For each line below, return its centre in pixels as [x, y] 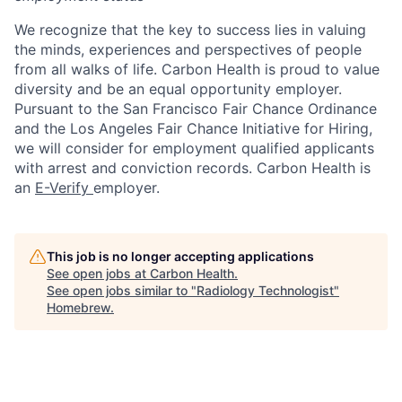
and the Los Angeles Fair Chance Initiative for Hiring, [193, 128]
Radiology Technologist [265, 290]
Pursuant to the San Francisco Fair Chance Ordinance [196, 109]
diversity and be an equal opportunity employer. [178, 89]
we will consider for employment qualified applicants [194, 148]
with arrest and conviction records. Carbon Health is [192, 168]
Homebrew [79, 307]
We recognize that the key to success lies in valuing [190, 30]
